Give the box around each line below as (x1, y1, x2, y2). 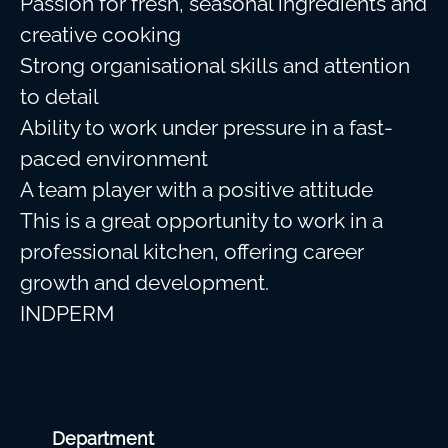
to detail (20, 84, 99, 109)
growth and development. (20, 270, 269, 295)
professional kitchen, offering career (20, 239, 364, 264)
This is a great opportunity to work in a (20, 208, 383, 233)
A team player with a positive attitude (20, 177, 373, 202)
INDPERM (20, 301, 114, 326)
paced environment (20, 146, 208, 171)
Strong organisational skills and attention (20, 53, 410, 78)
